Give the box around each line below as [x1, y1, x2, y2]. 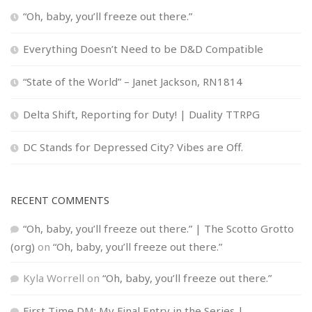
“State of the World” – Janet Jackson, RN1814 [23, 74, 242, 88]
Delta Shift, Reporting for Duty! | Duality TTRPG [23, 107, 260, 121]
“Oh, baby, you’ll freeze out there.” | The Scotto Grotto [23, 221, 294, 235]
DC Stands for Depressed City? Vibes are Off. [23, 139, 243, 154]
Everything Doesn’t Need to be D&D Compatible [23, 41, 263, 56]
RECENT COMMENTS [10, 193, 109, 207]
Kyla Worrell [23, 270, 84, 285]
